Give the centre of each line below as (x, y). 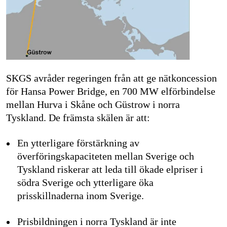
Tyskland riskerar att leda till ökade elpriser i (110, 170)
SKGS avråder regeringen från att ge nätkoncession (111, 79)
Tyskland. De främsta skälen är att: (78, 118)
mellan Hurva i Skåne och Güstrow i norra (93, 105)
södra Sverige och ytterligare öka (86, 183)
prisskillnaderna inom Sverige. (81, 196)
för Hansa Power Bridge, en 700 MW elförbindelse (111, 92)
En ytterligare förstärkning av (79, 144)
